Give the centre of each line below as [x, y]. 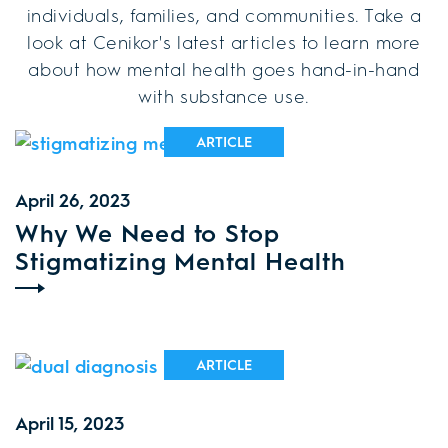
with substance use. [224, 95]
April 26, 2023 [72, 199]
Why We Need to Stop [148, 232]
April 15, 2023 [69, 422]
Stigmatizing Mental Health [180, 260]
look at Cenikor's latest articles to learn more [224, 41]
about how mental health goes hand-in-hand [224, 68]
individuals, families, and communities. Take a [224, 14]
